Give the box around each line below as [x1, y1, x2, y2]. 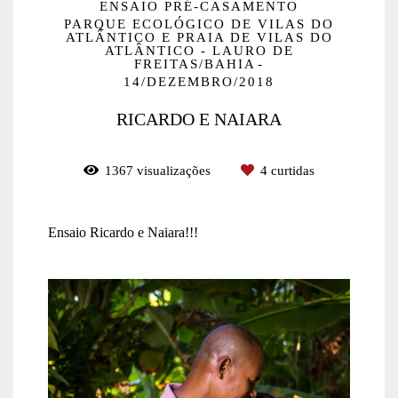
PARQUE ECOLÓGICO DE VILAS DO [64, 16, 334, 31]
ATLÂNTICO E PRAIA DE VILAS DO [65, 29, 333, 44]
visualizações [133, 163, 214, 178]
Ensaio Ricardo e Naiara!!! [47, 224, 198, 241]
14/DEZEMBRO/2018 [123, 74, 275, 89]
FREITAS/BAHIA [134, 56, 256, 71]
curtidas [267, 163, 314, 178]
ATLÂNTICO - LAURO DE [104, 43, 294, 58]
